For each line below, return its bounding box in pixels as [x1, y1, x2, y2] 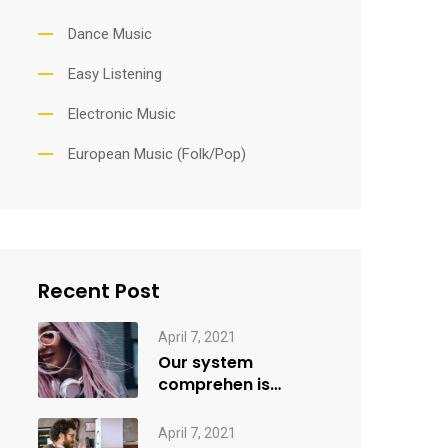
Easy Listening [67, 65, 162, 83]
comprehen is [157, 373, 270, 396]
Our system [157, 351, 253, 374]
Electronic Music [67, 105, 176, 123]
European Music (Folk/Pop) [67, 145, 246, 163]
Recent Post [37, 277, 160, 305]
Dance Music [67, 25, 152, 43]
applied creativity [157, 395, 304, 418]
